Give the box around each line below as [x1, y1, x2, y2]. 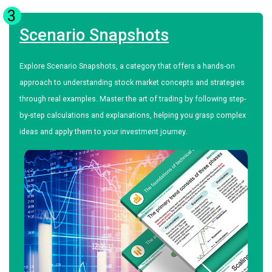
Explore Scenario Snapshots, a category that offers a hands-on [19, 61, 235, 70]
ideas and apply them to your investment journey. [19, 126, 187, 136]
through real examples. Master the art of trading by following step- [19, 93, 246, 103]
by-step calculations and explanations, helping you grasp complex [19, 110, 246, 120]
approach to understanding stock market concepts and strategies [19, 77, 245, 87]
